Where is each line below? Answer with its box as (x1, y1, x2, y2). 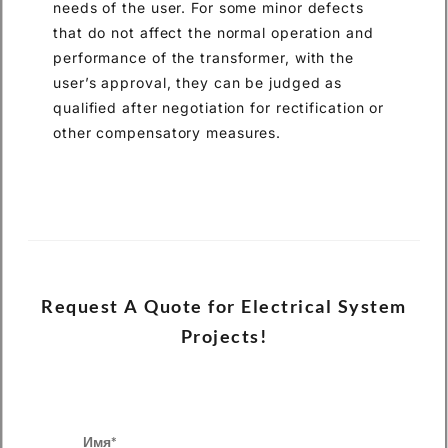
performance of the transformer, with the (53, 49, 354, 67)
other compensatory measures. (53, 124, 282, 142)
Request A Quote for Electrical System (41, 294, 407, 317)
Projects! (180, 324, 268, 347)
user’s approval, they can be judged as (53, 74, 343, 92)
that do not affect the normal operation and (53, 24, 374, 42)
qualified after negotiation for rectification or (53, 99, 385, 117)
